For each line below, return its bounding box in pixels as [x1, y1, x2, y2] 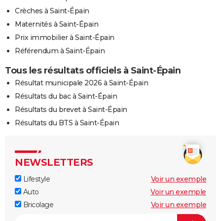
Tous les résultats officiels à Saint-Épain [5, 65, 181, 76]
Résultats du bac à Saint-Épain [15, 92, 117, 101]
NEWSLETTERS [15, 156, 93, 169]
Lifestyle [21, 175, 50, 184]
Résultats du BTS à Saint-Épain [15, 118, 119, 128]
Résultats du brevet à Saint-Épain [15, 105, 127, 114]
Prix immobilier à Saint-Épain [15, 33, 114, 42]
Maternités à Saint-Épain [15, 20, 98, 29]
